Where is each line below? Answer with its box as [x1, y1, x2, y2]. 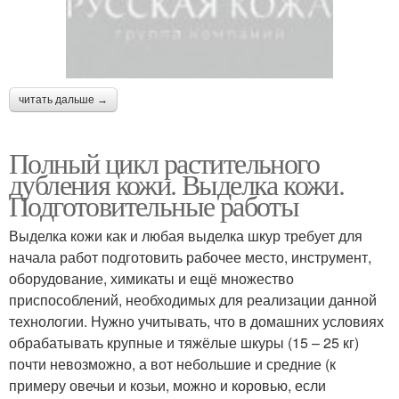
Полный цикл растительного [9, 143, 319, 182]
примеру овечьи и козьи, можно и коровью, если [9, 375, 326, 395]
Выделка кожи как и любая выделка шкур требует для [9, 225, 362, 246]
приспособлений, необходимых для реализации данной [9, 289, 377, 310]
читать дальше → [19, 94, 108, 106]
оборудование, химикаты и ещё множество [9, 268, 294, 289]
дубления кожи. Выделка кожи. [9, 165, 345, 203]
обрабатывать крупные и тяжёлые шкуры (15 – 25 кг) [9, 332, 359, 353]
